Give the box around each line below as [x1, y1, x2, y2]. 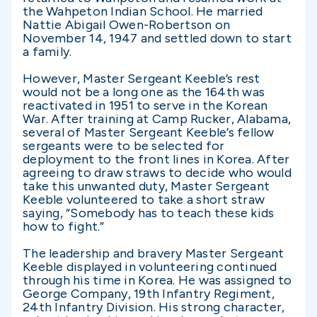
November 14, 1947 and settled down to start [23, 30, 292, 46]
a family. [23, 44, 72, 59]
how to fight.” [23, 219, 105, 234]
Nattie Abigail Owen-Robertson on [23, 17, 230, 33]
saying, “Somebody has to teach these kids [23, 205, 275, 221]
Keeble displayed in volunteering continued [23, 259, 277, 275]
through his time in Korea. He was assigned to [23, 272, 292, 288]
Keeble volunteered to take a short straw [23, 192, 265, 207]
